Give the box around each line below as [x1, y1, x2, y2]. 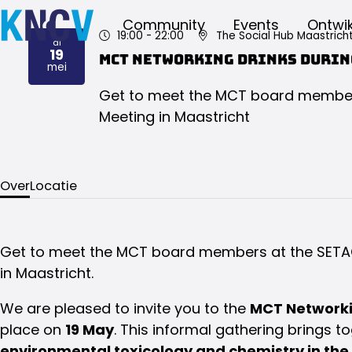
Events [233, 15, 279, 35]
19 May [65, 319, 114, 339]
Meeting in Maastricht [99, 106, 250, 126]
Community [123, 15, 205, 35]
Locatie [30, 176, 77, 195]
